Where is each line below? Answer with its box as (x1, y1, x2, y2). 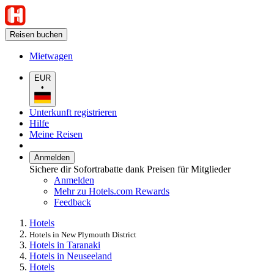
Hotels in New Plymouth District (29, 229, 136, 239)
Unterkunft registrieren (29, 106, 117, 117)
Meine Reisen (29, 128, 83, 139)
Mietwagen (29, 51, 73, 61)
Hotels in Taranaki (29, 239, 100, 250)
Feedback (54, 196, 91, 207)
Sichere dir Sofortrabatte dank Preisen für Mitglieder (29, 163, 231, 174)
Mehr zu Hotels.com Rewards (54, 185, 169, 196)
